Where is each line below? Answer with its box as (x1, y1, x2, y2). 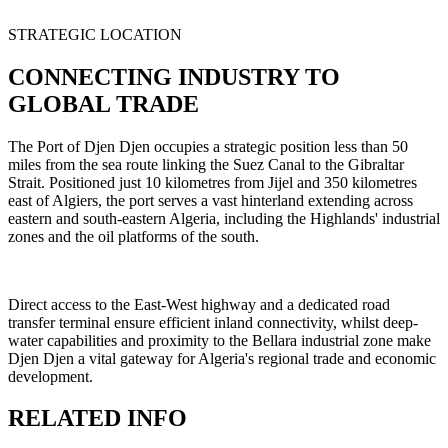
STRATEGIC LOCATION (8, 25, 182, 43)
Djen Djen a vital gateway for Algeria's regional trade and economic (8, 349, 436, 367)
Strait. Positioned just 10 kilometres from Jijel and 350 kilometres (8, 173, 417, 191)
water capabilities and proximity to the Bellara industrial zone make (8, 331, 431, 349)
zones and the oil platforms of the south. (8, 227, 259, 245)
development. (8, 367, 93, 385)
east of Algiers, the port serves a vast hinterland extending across (8, 191, 413, 209)
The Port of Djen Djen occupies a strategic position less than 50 (8, 137, 408, 155)
